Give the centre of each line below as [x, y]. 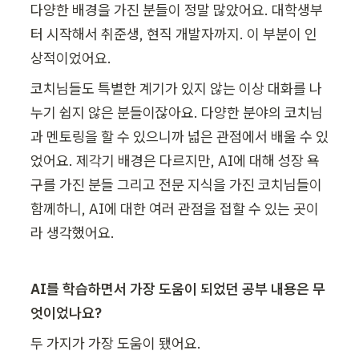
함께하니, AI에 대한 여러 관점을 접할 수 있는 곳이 [175, 208]
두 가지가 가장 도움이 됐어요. [116, 343]
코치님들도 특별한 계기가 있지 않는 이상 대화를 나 [176, 88]
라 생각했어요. [73, 232]
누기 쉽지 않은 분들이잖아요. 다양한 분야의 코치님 [177, 112]
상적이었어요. [71, 58]
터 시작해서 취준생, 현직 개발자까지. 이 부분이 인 [174, 34]
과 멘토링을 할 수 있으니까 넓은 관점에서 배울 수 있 [179, 136]
